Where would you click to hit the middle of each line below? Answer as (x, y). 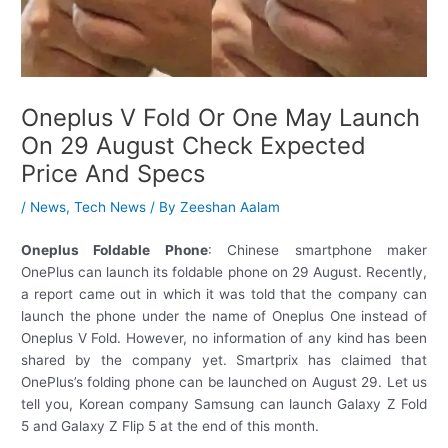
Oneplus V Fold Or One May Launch (221, 118)
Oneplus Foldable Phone (114, 250)
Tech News (110, 207)
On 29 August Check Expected (194, 146)
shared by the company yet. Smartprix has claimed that (224, 360)
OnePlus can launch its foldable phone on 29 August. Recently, (224, 272)
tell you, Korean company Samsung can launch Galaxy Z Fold (224, 404)
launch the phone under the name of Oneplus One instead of (224, 316)
